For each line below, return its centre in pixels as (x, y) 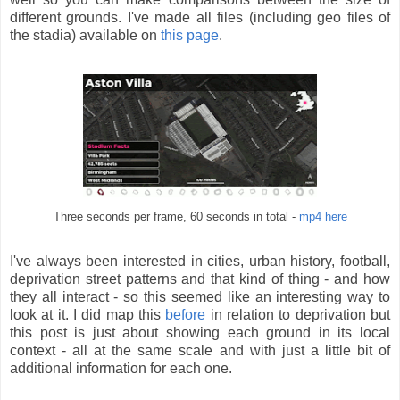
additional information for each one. (121, 369)
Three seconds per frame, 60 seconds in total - (176, 217)
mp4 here (323, 217)
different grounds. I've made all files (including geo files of (200, 18)
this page (190, 36)
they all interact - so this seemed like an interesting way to (200, 297)
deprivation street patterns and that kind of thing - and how (200, 279)
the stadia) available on (85, 36)
